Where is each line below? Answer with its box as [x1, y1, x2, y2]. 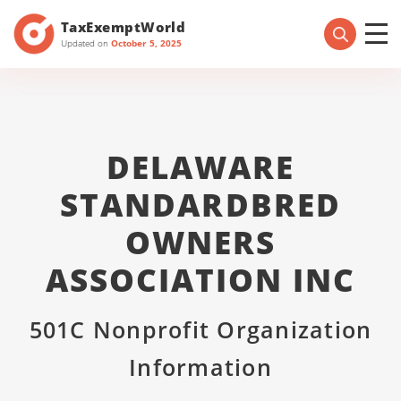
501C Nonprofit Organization [29, 314, 372, 345]
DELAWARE [106, 146, 295, 188]
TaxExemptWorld [61, 17, 186, 36]
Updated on [61, 36, 111, 49]
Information [129, 352, 272, 382]
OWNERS [124, 221, 277, 263]
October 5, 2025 [111, 36, 182, 49]
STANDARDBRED [60, 183, 341, 226]
